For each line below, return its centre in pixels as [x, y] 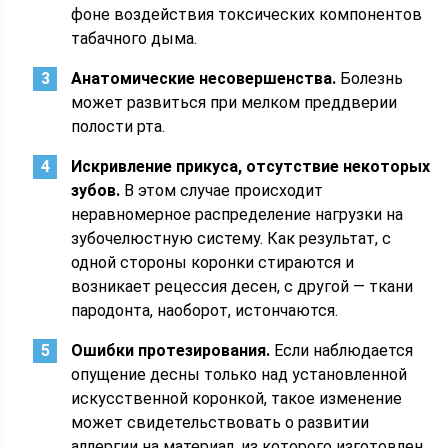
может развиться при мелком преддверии [234, 102]
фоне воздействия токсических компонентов [247, 14]
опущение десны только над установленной [239, 374]
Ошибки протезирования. [171, 350]
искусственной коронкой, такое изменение [237, 398]
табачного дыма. [134, 38]
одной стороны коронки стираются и [213, 262]
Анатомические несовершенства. [204, 78]
